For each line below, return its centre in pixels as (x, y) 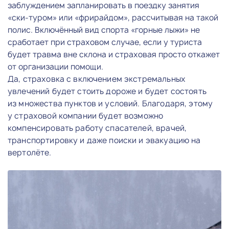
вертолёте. (30, 152)
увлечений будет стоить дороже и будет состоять (107, 91)
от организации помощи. (55, 66)
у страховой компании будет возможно (86, 116)
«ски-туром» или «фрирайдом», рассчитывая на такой (113, 17)
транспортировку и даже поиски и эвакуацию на (104, 140)
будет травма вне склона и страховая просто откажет (114, 54)
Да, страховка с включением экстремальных (97, 79)
